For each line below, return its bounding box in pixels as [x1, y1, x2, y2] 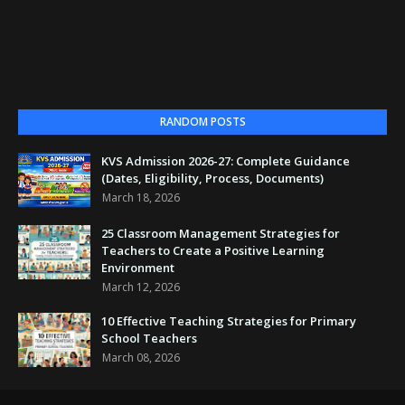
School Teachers [101, 329, 197, 346]
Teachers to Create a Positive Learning [101, 241, 325, 259]
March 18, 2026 [102, 189, 180, 205]
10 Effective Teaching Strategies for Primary [101, 312, 356, 329]
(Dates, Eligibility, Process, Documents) [101, 169, 324, 186]
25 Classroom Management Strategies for [101, 224, 340, 241]
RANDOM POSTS [159, 113, 246, 129]
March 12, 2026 [102, 278, 180, 295]
